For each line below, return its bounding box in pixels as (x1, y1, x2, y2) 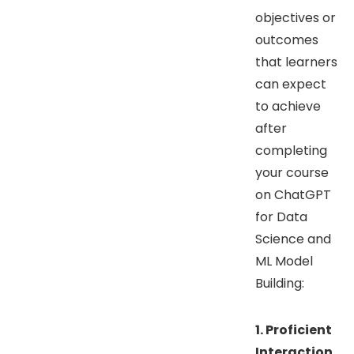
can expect (255, 74, 326, 93)
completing (255, 141, 327, 160)
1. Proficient (255, 320, 332, 339)
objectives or (255, 8, 336, 27)
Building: (255, 273, 304, 292)
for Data (255, 207, 307, 226)
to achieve (255, 96, 321, 115)
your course (255, 163, 329, 182)
